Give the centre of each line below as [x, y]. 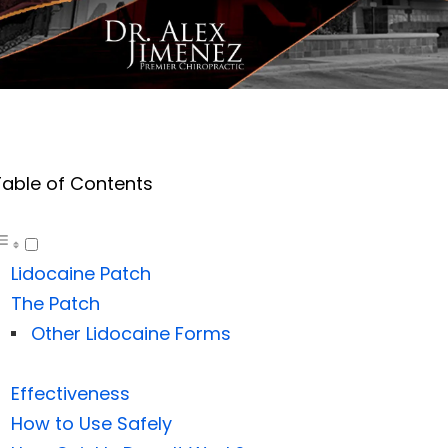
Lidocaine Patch [80, 273]
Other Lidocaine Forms [130, 333]
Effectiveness [70, 393]
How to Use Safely [91, 423]
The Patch [55, 303]
